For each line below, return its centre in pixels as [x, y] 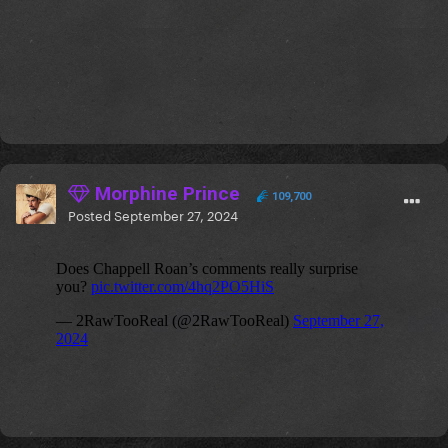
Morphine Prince [165, 194]
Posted [91, 214]
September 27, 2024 [176, 214]
